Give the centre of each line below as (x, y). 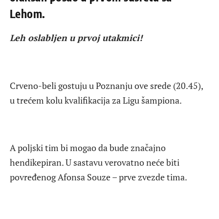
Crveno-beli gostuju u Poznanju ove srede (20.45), (106, 85)
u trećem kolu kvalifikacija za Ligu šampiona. (96, 100)
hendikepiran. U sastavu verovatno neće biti (95, 162)
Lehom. (28, 14)
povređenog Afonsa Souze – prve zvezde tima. (99, 177)
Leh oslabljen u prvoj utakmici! (76, 38)
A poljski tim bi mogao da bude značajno (88, 147)
